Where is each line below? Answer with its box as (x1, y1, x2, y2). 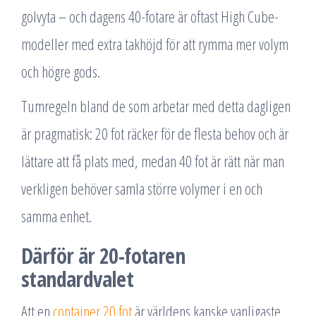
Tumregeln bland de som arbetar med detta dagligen (21, 95, 291, 116)
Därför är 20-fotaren (21, 241, 185, 270)
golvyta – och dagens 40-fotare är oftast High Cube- (21, 6, 279, 27)
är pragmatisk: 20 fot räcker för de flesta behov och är (21, 123, 288, 144)
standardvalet (21, 265, 134, 293)
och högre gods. (21, 61, 100, 82)
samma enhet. (21, 205, 92, 226)
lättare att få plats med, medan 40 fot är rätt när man (21, 150, 284, 171)
